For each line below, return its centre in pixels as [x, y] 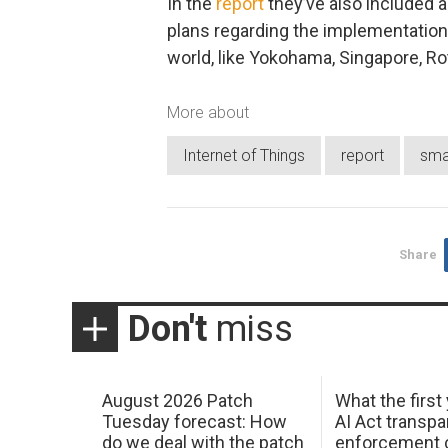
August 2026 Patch [177, 400]
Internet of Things [244, 156]
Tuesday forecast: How [194, 421]
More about [208, 112]
